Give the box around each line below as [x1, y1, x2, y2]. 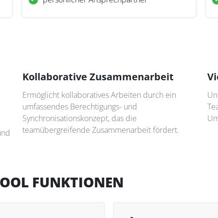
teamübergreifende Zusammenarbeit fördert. [22, 125, 179, 136]
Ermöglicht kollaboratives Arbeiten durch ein [22, 90, 176, 101]
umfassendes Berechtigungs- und [22, 101, 137, 112]
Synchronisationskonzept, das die [22, 113, 137, 124]
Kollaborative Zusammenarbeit [22, 70, 174, 84]
